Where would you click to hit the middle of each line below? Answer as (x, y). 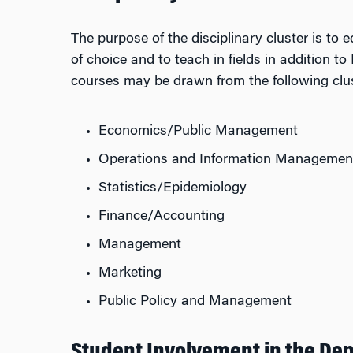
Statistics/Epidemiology (172, 188)
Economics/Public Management (198, 132)
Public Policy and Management (195, 302)
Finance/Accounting (161, 217)
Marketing (130, 273)
